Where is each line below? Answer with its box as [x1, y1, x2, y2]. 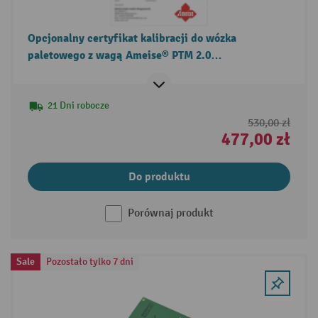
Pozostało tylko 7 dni [45, 256, 133, 268]
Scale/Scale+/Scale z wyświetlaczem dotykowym [27, 65, 270, 80]
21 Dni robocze [47, 99, 109, 112]
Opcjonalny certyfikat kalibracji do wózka [27, 31, 236, 46]
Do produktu [128, 170, 190, 185]
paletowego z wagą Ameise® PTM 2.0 [27, 48, 211, 63]
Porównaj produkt [127, 207, 214, 221]
